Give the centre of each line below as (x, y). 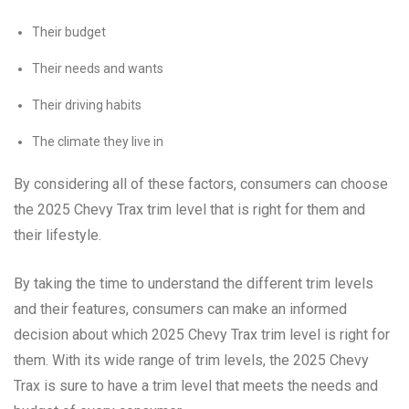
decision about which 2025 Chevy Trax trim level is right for (202, 334)
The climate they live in (98, 141)
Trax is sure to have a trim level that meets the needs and (196, 385)
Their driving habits (87, 105)
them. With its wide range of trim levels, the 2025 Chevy (191, 360)
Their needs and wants (98, 68)
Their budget (69, 31)
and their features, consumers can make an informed (180, 309)
